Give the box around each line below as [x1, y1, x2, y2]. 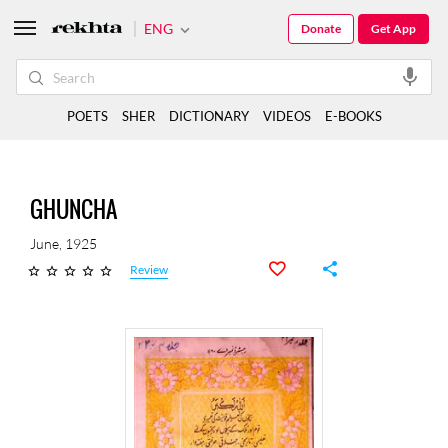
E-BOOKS [324, 108, 382, 124]
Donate [301, 21, 341, 36]
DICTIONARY [168, 108, 249, 124]
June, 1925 [30, 235, 97, 252]
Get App [371, 21, 416, 36]
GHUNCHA [30, 193, 117, 226]
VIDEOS [262, 108, 311, 124]
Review [130, 262, 168, 278]
